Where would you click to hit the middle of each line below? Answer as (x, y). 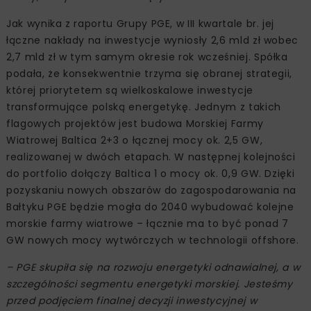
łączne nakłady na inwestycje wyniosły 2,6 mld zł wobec (153, 40)
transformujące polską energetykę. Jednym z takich (144, 107)
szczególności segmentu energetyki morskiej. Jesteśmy (150, 284)
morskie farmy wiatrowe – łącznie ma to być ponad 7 (148, 223)
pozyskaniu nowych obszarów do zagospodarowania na (151, 190)
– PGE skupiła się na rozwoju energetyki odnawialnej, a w (153, 267)
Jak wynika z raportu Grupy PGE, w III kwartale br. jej (141, 23)
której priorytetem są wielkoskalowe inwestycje (130, 90)
